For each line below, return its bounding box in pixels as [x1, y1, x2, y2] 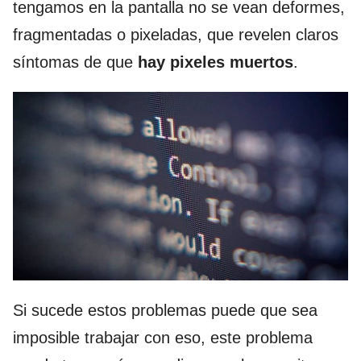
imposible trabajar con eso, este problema [13, 328, 313, 346]
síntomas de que [13, 53, 138, 71]
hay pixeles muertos [138, 53, 293, 71]
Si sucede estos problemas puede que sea [13, 301, 317, 319]
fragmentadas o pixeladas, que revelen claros [13, 26, 338, 44]
